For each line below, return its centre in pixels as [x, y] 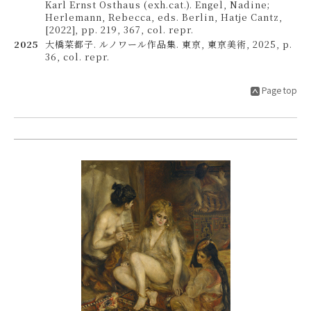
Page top [279, 90]
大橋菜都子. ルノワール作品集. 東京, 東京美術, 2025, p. [169, 44]
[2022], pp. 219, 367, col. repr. [119, 30]
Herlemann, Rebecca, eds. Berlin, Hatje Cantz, [164, 17]
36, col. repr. [77, 57]
